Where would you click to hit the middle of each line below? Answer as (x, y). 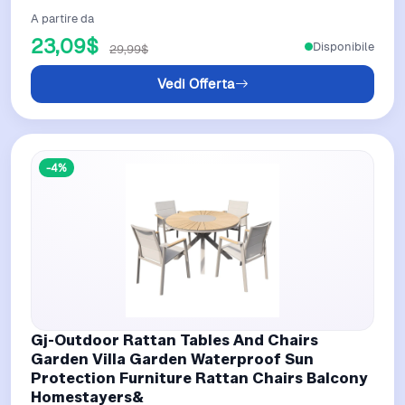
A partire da (62, 19)
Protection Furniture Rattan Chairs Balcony (199, 378)
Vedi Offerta (196, 84)
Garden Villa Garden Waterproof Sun (172, 359)
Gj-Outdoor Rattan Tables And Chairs (174, 340)
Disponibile (344, 46)
